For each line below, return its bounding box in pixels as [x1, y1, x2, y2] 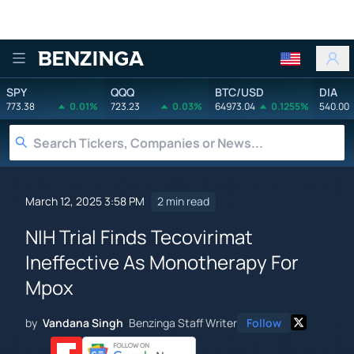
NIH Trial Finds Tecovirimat [25, 223, 253, 250]
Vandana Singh [43, 314, 123, 330]
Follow [247, 314, 281, 330]
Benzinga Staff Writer [129, 314, 237, 330]
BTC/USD [215, 84, 264, 100]
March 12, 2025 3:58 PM [25, 194, 145, 209]
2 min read [157, 194, 209, 209]
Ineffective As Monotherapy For [25, 248, 299, 275]
